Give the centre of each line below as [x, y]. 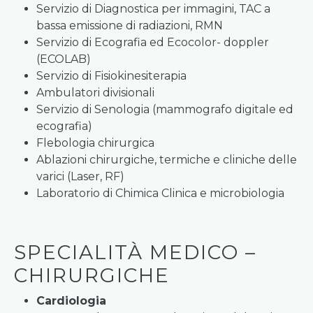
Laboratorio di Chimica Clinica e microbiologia [160, 193]
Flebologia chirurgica [95, 143]
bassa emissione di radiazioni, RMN [130, 26]
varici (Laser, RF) [80, 176]
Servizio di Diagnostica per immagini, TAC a [153, 9]
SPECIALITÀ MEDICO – [135, 252]
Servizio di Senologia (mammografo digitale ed [165, 109]
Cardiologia [71, 301]
